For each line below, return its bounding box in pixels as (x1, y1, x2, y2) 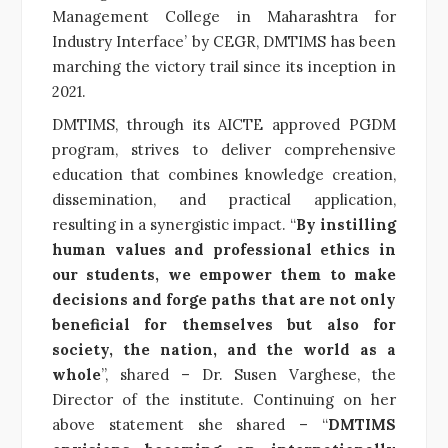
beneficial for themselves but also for (52, 314, 396, 334)
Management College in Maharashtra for (52, 6, 396, 26)
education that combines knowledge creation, (52, 164, 396, 184)
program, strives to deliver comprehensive (52, 139, 396, 159)
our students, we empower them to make (52, 264, 396, 284)
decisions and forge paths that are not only (52, 289, 396, 309)
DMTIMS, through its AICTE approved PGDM (52, 114, 396, 134)
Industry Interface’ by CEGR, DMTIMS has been (52, 31, 396, 51)
